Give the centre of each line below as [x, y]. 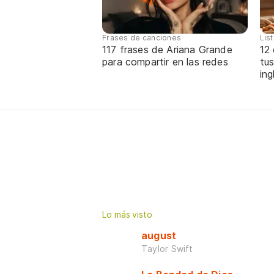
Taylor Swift [167, 248]
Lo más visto [127, 214]
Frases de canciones [142, 37]
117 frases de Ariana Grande [167, 49]
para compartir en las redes [165, 61]
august [159, 235]
